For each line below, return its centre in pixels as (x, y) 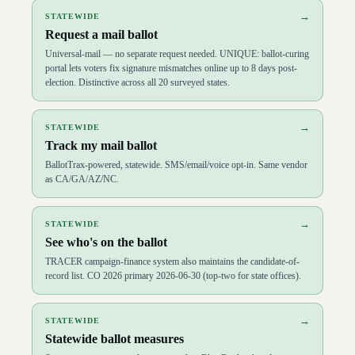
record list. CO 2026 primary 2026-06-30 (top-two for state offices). (173, 275)
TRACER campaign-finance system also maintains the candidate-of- (172, 261)
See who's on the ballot (106, 242)
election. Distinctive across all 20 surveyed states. (137, 82)
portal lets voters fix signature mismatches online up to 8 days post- (171, 68)
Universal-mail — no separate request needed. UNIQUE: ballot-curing (177, 53)
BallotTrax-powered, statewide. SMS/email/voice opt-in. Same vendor (176, 164)
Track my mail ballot (101, 145)
